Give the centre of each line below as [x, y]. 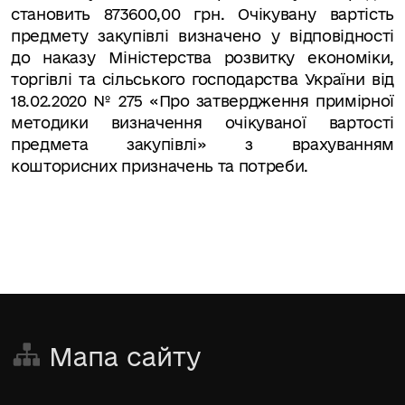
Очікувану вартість [316, 14]
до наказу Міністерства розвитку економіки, [202, 57]
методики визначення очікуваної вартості [202, 122]
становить [58, 14]
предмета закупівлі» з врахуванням [202, 144]
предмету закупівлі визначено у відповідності [202, 36]
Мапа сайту [125, 357]
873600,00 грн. [165, 14]
